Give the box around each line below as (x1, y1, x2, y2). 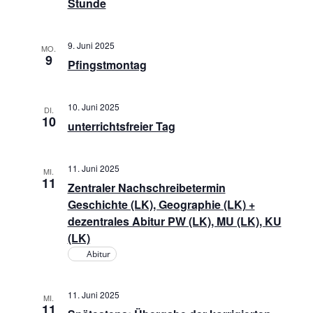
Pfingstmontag (67, 57, 147, 73)
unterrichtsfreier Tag (67, 118, 175, 134)
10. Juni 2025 (67, 101, 119, 112)
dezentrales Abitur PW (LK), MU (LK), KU (67, 213, 282, 229)
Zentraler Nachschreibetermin (67, 180, 226, 196)
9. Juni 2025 (67, 39, 115, 51)
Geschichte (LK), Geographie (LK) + (67, 196, 255, 212)
